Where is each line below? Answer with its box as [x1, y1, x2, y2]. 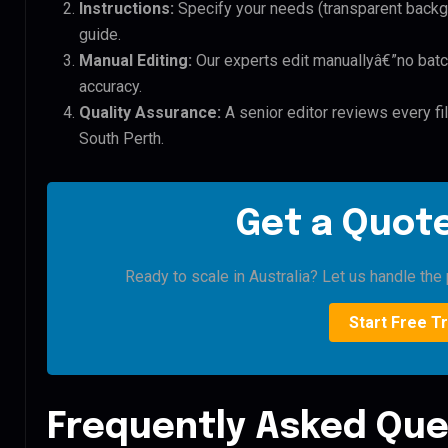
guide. [79, 24, 121, 44]
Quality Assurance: [79, 102, 221, 122]
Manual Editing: [79, 50, 192, 70]
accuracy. [79, 76, 142, 96]
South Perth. [79, 128, 164, 148]
